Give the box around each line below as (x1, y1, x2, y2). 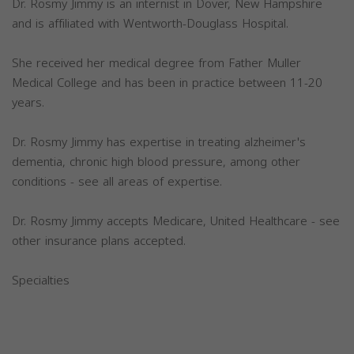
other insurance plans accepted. (12, 230, 186, 252)
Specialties (12, 269, 70, 292)
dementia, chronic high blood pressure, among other (12, 151, 300, 173)
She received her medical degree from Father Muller (12, 52, 301, 74)
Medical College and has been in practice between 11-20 (12, 72, 322, 94)
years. (12, 92, 44, 114)
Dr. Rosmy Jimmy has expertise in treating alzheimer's (12, 131, 306, 153)
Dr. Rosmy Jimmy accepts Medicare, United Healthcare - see (12, 210, 340, 232)
